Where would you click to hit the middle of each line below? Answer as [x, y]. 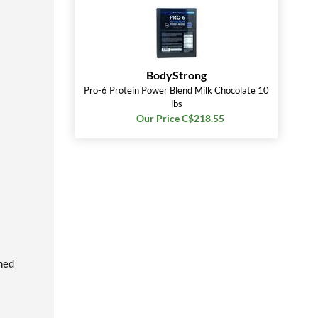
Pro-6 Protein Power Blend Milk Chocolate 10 [176, 90]
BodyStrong [176, 75]
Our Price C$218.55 [180, 118]
